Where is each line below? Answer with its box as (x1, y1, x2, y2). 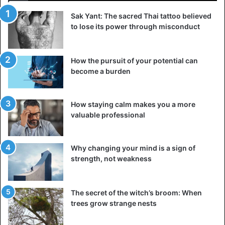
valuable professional (71, 110, 145, 120)
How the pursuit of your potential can (71, 56, 198, 65)
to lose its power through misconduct (71, 22, 200, 31)
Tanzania (121, 194, 156, 205)
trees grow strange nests (71, 199, 157, 208)
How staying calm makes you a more (71, 100, 195, 109)
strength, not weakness (71, 154, 152, 163)
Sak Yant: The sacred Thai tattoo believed (71, 12, 211, 21)
